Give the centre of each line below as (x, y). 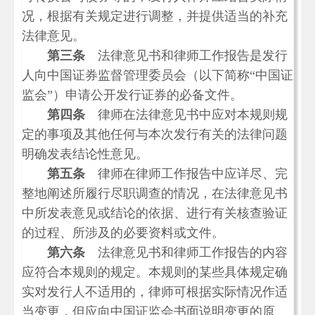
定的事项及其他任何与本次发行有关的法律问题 (155, 134)
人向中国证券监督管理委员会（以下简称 (136, 75)
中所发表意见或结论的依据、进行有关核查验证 (155, 213)
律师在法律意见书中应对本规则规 (186, 115)
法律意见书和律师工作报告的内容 (186, 252)
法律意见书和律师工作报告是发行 (186, 56)
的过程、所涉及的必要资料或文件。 (123, 233)
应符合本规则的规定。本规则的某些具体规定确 (155, 272)
